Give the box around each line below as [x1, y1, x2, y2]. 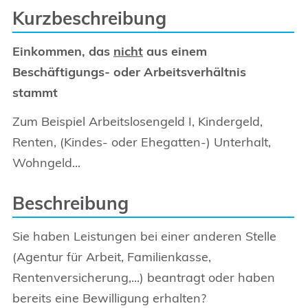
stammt [12, 85, 58, 100]
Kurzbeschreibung [12, 7, 166, 30]
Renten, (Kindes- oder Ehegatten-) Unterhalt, [12, 134, 271, 150]
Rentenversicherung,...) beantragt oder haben [12, 269, 275, 285]
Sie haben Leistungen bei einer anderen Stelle [12, 228, 276, 244]
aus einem [143, 43, 207, 59]
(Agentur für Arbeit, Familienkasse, [12, 249, 211, 265]
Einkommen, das [12, 43, 113, 59]
